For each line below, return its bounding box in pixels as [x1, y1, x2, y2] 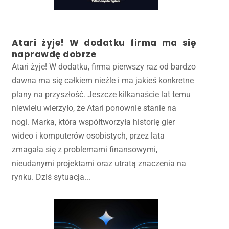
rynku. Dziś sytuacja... [11, 172, 90, 182]
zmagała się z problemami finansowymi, [11, 145, 157, 155]
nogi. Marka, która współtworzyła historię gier [11, 117, 175, 127]
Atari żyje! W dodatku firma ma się [11, 37, 196, 50]
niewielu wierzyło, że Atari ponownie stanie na [11, 103, 176, 113]
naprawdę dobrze [11, 48, 97, 61]
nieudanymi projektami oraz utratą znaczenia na [11, 158, 186, 169]
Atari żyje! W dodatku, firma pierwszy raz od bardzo [11, 62, 196, 72]
